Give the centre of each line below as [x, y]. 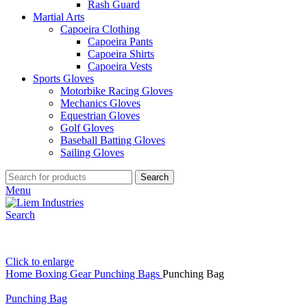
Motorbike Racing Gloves [116, 91]
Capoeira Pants [120, 41]
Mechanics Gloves [100, 103]
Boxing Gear [64, 274]
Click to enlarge [40, 261]
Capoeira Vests [120, 66]
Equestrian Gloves [100, 115]
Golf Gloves [87, 128]
